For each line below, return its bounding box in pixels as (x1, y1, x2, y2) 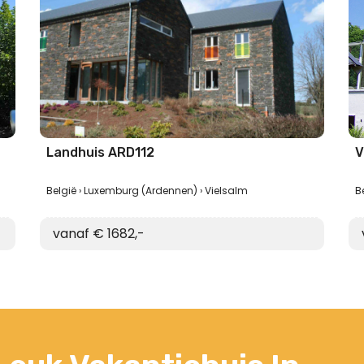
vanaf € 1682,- (53, 224, 145, 243)
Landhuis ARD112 (46, 145, 154, 160)
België (46, 184, 76, 197)
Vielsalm (205, 184, 248, 197)
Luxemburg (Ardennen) (84, 184, 197, 197)
